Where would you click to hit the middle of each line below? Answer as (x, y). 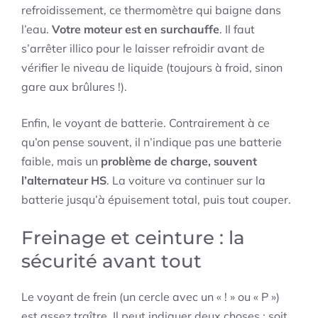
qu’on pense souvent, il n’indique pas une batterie (152, 142)
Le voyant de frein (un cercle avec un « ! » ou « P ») (150, 297)
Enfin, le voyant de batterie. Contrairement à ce (146, 123)
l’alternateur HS (64, 181)
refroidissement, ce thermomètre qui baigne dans (151, 10)
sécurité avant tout (111, 262)
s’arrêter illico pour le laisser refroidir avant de (143, 49)
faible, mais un (61, 161)
